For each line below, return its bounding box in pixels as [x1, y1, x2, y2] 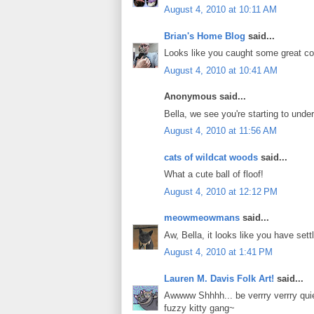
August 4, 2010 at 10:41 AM [164, 64, 278, 76]
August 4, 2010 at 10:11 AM [164, 4, 277, 15]
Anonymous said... [164, 91, 246, 102]
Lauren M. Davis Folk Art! [164, 273, 274, 284]
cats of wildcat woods [164, 151, 258, 163]
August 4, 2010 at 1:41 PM [164, 247, 273, 258]
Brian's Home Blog [164, 30, 245, 41]
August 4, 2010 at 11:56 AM [164, 125, 277, 137]
